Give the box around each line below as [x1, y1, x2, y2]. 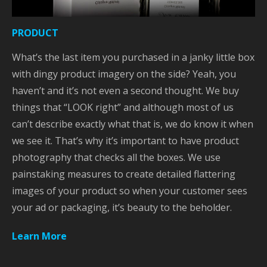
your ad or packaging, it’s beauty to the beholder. [12, 200, 232, 214]
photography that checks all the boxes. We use [12, 150, 221, 164]
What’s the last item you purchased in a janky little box [12, 50, 254, 64]
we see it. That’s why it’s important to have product [12, 133, 239, 147]
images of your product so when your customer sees [12, 184, 247, 197]
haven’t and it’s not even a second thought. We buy [12, 83, 239, 97]
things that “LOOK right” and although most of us [12, 100, 234, 114]
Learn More [12, 229, 67, 243]
